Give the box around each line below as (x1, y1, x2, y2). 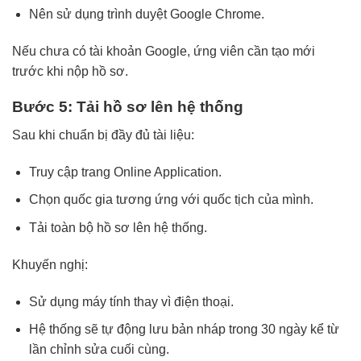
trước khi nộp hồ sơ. (12, 64, 128, 78)
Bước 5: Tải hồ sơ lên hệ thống (12, 98, 243, 116)
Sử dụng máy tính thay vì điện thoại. (28, 294, 234, 309)
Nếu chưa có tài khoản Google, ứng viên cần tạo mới (12, 44, 315, 58)
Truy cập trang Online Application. (28, 164, 222, 179)
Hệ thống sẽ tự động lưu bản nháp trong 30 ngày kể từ (28, 322, 339, 337)
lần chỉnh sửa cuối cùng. (28, 342, 169, 357)
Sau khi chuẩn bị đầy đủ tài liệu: (12, 128, 194, 143)
